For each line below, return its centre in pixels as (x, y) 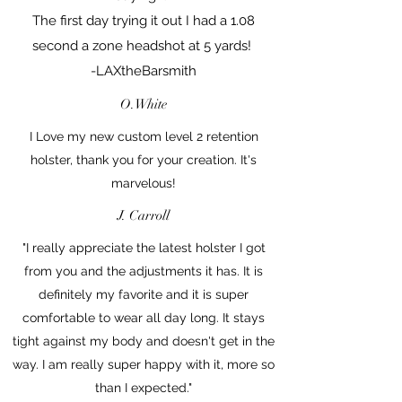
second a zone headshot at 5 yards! (144, 45)
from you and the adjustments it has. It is (144, 271)
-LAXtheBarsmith (144, 70)
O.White (144, 104)
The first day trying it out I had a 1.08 (144, 20)
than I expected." (144, 387)
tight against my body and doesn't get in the (144, 341)
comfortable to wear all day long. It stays (144, 317)
